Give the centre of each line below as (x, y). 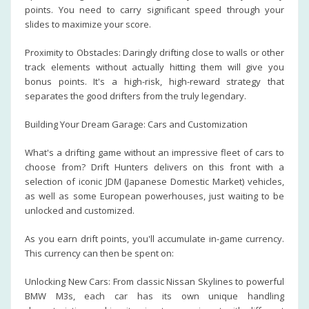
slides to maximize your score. (88, 24)
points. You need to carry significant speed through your (154, 10)
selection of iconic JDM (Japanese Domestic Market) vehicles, (154, 181)
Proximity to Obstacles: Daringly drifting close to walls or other (154, 52)
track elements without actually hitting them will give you (154, 67)
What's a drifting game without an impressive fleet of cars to (154, 152)
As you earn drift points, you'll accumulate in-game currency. (154, 239)
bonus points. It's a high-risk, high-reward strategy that (154, 81)
